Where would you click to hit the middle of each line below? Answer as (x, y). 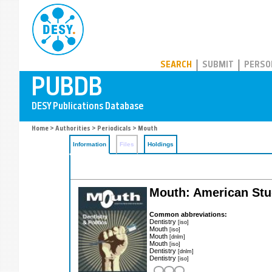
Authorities (73, 129)
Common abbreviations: (188, 214)
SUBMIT (218, 65)
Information (90, 144)
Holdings (161, 144)
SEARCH (176, 65)
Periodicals (114, 129)
